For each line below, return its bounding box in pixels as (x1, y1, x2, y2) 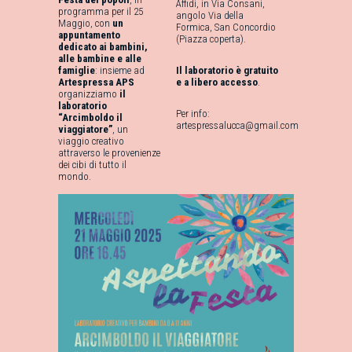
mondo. (58, 170, 91, 182)
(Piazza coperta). (176, 33, 246, 45)
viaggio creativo (58, 135, 124, 147)
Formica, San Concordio (176, 21, 276, 33)
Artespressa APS (58, 76, 134, 88)
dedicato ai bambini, (58, 41, 148, 53)
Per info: (176, 108, 210, 119)
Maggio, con (58, 17, 112, 29)
